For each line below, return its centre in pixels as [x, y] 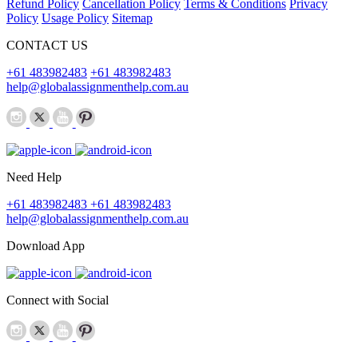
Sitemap [132, 18]
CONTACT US [47, 45]
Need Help [34, 177]
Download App [46, 245]
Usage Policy [75, 18]
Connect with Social [58, 300]
